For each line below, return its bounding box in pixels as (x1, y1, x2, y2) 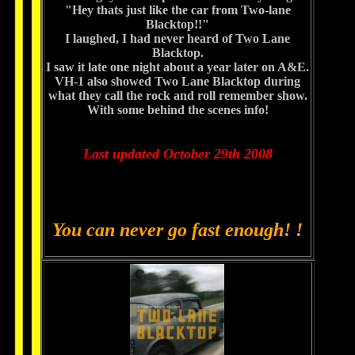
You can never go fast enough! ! (52, 219, 303, 240)
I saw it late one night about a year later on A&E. (46, 60, 309, 74)
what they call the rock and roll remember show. (48, 89, 307, 102)
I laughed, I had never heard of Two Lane (65, 32, 290, 45)
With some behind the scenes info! (86, 103, 269, 116)
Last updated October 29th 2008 (82, 146, 273, 162)
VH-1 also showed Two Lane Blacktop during (55, 74, 300, 88)
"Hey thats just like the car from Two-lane (64, 3, 291, 17)
